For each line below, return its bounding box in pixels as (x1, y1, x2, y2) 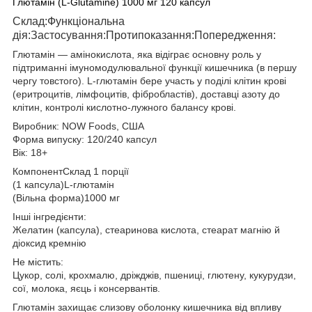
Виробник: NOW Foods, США (13, 120, 144, 132)
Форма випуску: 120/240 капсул (13, 133, 157, 145)
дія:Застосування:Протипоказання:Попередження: (13, 29, 276, 41)
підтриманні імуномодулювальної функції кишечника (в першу (13, 61, 297, 73)
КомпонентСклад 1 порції (13, 165, 129, 177)
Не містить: (13, 256, 63, 267)
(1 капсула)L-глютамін (13, 178, 114, 190)
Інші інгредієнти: (13, 210, 86, 222)
